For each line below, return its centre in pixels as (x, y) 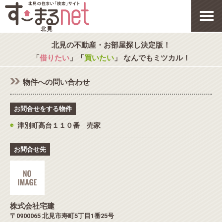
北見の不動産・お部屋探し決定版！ (111, 45)
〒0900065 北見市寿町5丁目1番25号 (62, 216)
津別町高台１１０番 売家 (59, 125)
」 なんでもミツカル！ (152, 58)
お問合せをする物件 (43, 109)
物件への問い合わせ (56, 82)
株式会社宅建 (32, 206)
